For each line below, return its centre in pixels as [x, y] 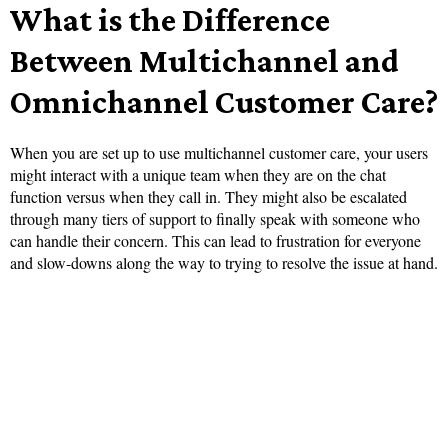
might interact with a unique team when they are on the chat [198, 175]
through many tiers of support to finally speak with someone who [215, 219]
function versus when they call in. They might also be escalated [208, 197]
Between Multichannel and [204, 61]
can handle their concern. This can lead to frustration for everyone [215, 241]
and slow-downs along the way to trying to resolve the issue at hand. [224, 263]
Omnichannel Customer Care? [224, 102]
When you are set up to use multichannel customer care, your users [219, 153]
